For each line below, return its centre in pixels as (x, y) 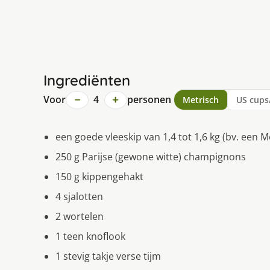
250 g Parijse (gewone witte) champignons (151, 157)
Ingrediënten (87, 80)
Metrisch (200, 100)
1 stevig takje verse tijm (108, 256)
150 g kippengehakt (99, 177)
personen (149, 100)
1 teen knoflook (90, 237)
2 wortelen (80, 217)
